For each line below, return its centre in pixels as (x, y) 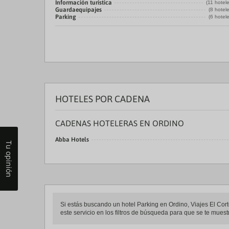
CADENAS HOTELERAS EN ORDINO (120, 123)
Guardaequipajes (78, 10)
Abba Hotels (72, 140)
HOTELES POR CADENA (102, 99)
